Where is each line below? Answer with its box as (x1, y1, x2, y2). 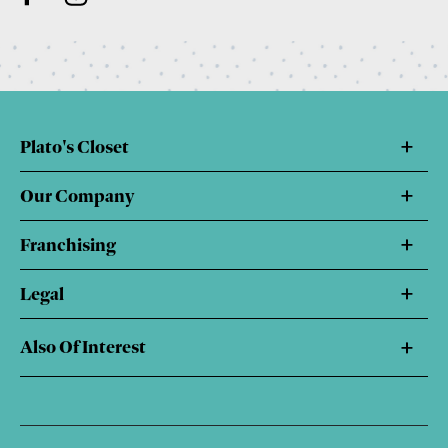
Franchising (20, 233, 116, 256)
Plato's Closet (20, 135, 129, 158)
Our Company (20, 184, 134, 207)
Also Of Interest (20, 335, 146, 358)
